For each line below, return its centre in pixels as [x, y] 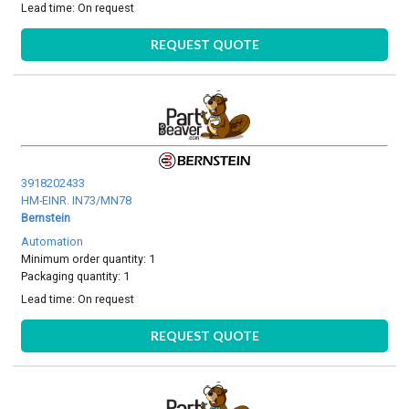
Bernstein [46, 218]
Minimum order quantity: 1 [89, 258]
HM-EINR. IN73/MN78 [77, 201]
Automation [52, 241]
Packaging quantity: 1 [76, 276]
